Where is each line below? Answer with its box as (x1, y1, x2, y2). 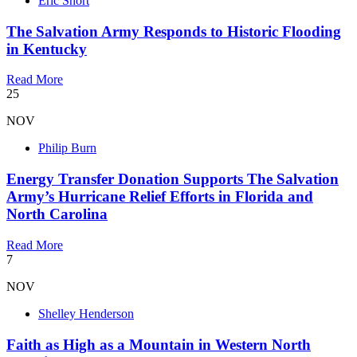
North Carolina (6, 206, 108, 223)
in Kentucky (6, 40, 87, 57)
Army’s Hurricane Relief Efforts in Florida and (6, 188, 313, 206)
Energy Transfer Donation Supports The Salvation (6, 171, 339, 188)
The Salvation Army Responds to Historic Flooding (6, 22, 341, 40)
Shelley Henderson (38, 306, 134, 320)
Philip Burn (38, 141, 96, 155)
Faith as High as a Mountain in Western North (6, 335, 311, 353)
